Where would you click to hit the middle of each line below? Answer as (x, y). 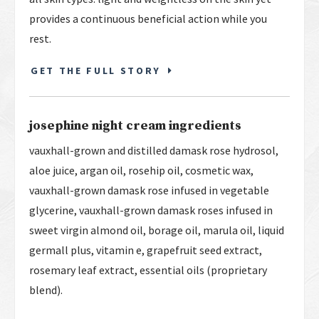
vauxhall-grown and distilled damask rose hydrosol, (154, 151)
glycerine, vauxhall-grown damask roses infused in (151, 210)
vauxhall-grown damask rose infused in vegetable (149, 190)
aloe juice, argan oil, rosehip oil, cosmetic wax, (141, 171)
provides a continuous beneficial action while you (148, 19)
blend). (46, 290)
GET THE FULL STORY (96, 71)
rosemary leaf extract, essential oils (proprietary (148, 270)
